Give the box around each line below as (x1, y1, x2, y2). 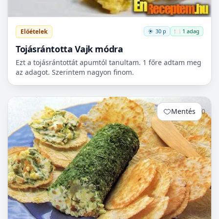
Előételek (21, 27, 47, 36)
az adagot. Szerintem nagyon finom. (16, 67, 134, 77)
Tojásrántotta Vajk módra (16, 43, 123, 55)
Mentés (171, 106, 196, 116)
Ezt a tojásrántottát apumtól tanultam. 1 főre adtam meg (16, 57, 201, 67)
